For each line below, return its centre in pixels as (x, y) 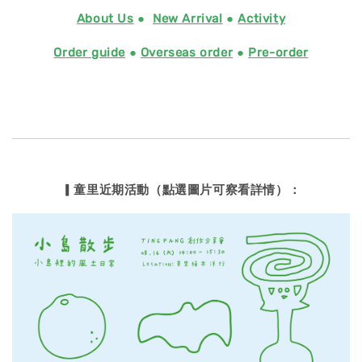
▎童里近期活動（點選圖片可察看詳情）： (181, 190)
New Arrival (187, 19)
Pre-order (278, 53)
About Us (105, 19)
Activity (262, 19)
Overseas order (187, 53)
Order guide (90, 53)
